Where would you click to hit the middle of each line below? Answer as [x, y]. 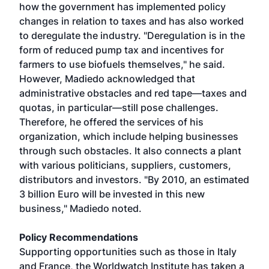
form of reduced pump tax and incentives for [122, 50]
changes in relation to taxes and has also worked [131, 21]
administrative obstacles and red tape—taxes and [133, 93]
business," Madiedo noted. [80, 208]
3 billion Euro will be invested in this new [112, 194]
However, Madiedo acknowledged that [107, 79]
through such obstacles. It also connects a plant [130, 151]
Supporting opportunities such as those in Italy [128, 252]
